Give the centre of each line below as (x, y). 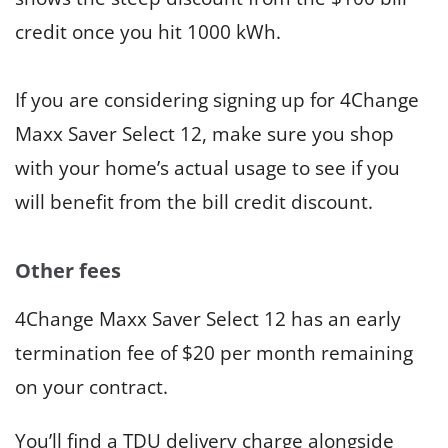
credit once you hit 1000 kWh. (148, 32)
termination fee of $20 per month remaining (214, 353)
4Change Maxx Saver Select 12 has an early (208, 319)
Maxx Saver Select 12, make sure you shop (204, 134)
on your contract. (91, 387)
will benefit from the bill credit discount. (194, 202)
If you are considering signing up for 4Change (217, 100)
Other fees (70, 271)
